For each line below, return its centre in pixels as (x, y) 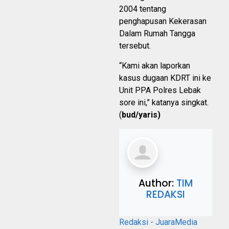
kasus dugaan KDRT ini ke (165, 78)
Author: (157, 184)
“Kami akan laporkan (155, 66)
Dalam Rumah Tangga (157, 34)
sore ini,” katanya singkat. (164, 103)
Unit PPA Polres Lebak (160, 90)
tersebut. (136, 46)
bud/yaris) (141, 115)
